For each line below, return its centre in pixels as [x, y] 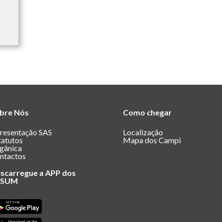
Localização [143, 132]
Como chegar [147, 112]
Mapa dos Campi [152, 140]
